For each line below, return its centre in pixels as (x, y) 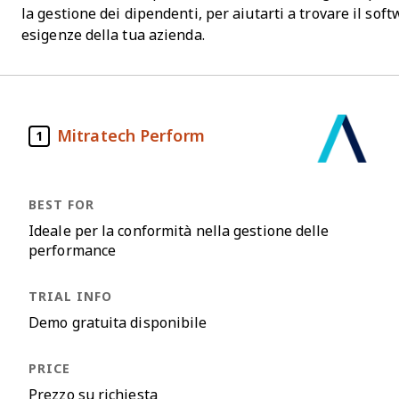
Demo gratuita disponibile (118, 323)
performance (73, 251)
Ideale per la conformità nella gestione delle (179, 231)
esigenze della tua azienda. (113, 35)
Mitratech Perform (131, 136)
